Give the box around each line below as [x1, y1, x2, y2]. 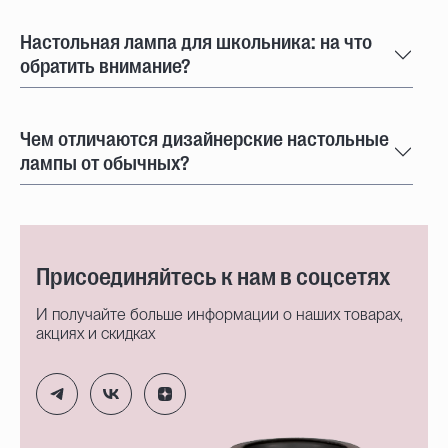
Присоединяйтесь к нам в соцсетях [36, 262, 390, 291]
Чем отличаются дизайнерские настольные [20, 127, 389, 151]
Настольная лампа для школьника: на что [20, 30, 372, 54]
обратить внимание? [20, 54, 190, 78]
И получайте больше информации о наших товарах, [36, 304, 403, 324]
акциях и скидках [36, 323, 155, 343]
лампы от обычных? [20, 151, 189, 175]
